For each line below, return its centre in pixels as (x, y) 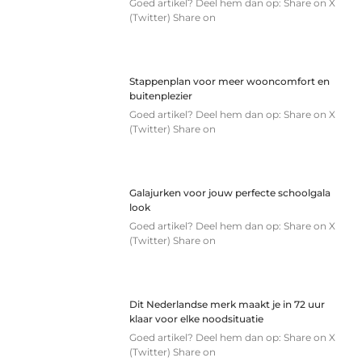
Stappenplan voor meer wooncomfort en (230, 81)
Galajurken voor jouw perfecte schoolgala (230, 192)
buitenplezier (161, 95)
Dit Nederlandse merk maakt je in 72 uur (227, 304)
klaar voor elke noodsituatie (197, 318)
